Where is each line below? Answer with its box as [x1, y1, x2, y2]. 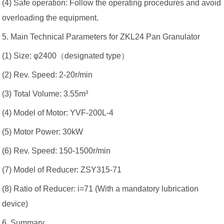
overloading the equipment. [2, 13, 99, 22]
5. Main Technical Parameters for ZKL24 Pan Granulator [2, 32, 200, 41]
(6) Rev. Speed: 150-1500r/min [2, 146, 115, 155]
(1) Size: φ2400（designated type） [2, 51, 129, 60]
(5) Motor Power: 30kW [2, 127, 89, 136]
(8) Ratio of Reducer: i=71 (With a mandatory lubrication [2, 184, 199, 193]
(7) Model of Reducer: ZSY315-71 [2, 165, 126, 174]
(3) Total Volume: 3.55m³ [2, 89, 88, 98]
